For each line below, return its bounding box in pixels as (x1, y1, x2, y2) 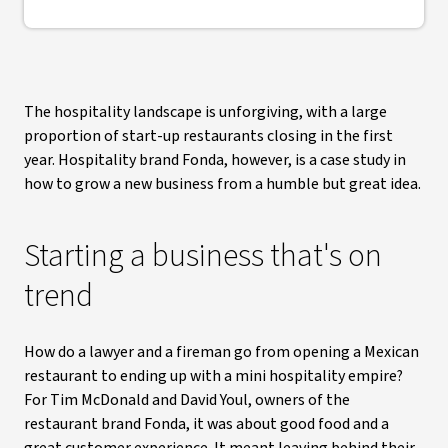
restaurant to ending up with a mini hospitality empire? (24, 365, 403, 387)
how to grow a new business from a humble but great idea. (24, 173, 421, 195)
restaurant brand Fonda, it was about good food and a (24, 413, 389, 435)
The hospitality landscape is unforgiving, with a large (24, 101, 387, 123)
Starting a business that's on (24, 233, 382, 279)
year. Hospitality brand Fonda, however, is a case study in (24, 149, 406, 171)
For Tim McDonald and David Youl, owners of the (24, 389, 350, 411)
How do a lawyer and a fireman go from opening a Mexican (24, 341, 419, 363)
